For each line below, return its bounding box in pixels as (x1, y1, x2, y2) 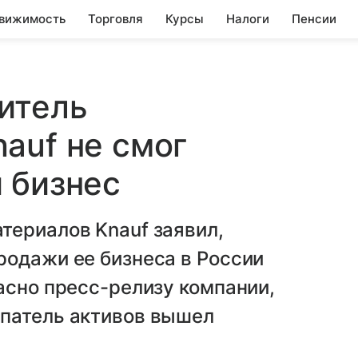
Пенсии (292, 11, 336, 26)
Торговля (88, 11, 143, 26)
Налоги (226, 11, 269, 26)
